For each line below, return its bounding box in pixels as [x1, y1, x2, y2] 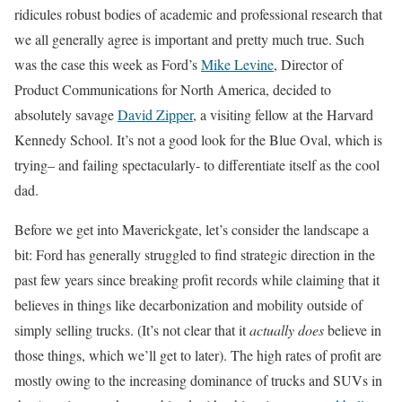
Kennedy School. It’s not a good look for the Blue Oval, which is [14, 130, 382, 149]
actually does [249, 320, 324, 339]
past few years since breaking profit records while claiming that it [14, 270, 380, 289]
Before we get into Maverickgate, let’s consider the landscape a [14, 220, 369, 239]
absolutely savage [14, 105, 118, 124]
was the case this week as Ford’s [14, 55, 201, 74]
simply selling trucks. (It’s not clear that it [14, 320, 249, 339]
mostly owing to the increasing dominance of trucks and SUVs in [14, 371, 382, 389]
